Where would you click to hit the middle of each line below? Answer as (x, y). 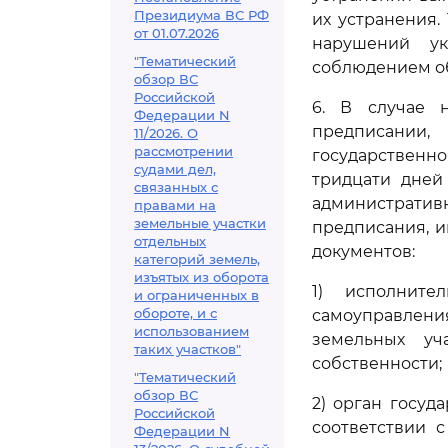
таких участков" (187, 349)
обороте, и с (175, 313)
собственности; (377, 363)
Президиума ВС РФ (201, 15)
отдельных (170, 241)
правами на (175, 205)
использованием (191, 331)
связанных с (176, 187)
